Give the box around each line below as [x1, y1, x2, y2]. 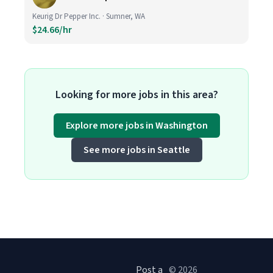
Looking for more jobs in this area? [55, 87, 218, 102]
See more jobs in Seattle [83, 143, 190, 157]
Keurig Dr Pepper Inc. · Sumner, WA [32, 11, 145, 22]
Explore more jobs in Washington [65, 119, 208, 132]
